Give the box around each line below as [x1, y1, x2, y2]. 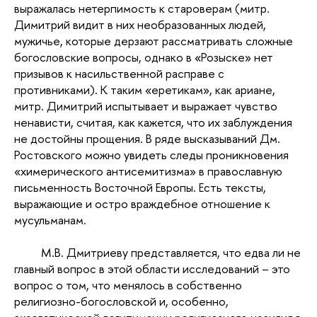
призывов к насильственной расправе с [14, 65, 224, 82]
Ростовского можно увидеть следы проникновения [14, 146, 289, 163]
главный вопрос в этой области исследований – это [14, 260, 290, 277]
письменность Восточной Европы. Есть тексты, [14, 179, 266, 196]
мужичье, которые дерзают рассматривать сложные [14, 33, 293, 50]
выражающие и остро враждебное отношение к [14, 195, 270, 212]
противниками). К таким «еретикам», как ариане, [14, 81, 275, 98]
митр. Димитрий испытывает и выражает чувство [14, 98, 277, 115]
